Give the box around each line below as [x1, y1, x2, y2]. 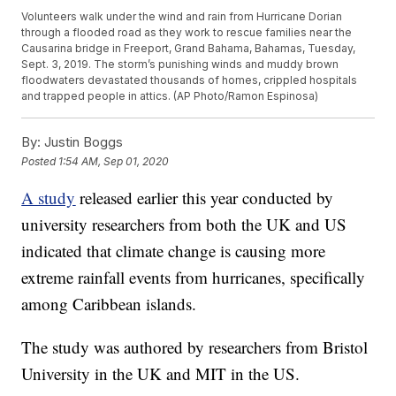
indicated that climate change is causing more [21, 240, 326, 263]
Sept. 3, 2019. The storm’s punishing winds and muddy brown [21, 57, 339, 72]
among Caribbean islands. [21, 293, 197, 316]
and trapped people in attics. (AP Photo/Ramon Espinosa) [21, 89, 319, 103]
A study [21, 187, 76, 209]
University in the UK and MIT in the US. [21, 362, 301, 385]
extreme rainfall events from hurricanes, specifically [21, 266, 366, 289]
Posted [21, 154, 59, 168]
